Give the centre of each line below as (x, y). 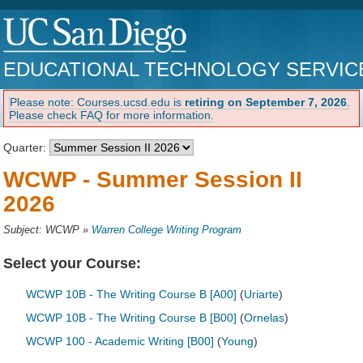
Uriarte (262, 295)
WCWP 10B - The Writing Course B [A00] (132, 295)
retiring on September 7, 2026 (266, 102)
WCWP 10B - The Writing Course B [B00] (132, 318)
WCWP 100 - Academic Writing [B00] (120, 342)
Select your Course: (73, 263)
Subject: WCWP (42, 230)
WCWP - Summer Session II (153, 179)
